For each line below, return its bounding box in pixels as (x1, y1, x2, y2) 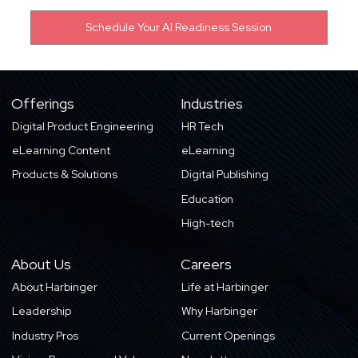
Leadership (12, 304, 72, 319)
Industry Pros (12, 328, 79, 343)
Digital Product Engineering (12, 118, 154, 133)
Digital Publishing (181, 167, 269, 182)
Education (181, 191, 234, 206)
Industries (180, 93, 243, 113)
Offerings (10, 93, 74, 113)
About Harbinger (12, 279, 98, 294)
